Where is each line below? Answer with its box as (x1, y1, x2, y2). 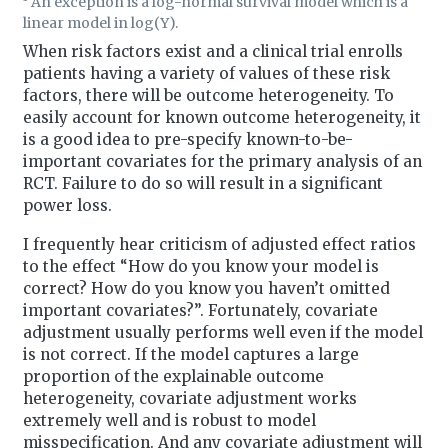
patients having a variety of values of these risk (22, 63, 390, 83)
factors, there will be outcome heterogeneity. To (22, 85, 394, 105)
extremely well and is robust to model (22, 410, 316, 430)
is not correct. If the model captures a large (22, 344, 359, 364)
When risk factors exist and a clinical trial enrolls (22, 41, 403, 61)
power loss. (22, 195, 112, 215)
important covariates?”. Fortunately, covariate (22, 300, 378, 320)
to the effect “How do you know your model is (22, 256, 379, 276)
